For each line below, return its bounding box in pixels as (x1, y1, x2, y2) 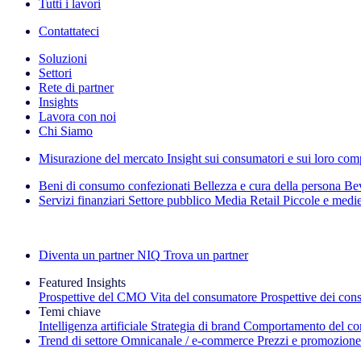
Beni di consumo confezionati (39, 179, 190, 193)
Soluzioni (39, 52, 87, 65)
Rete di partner (39, 81, 114, 94)
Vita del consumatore (150, 290, 257, 304)
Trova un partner (164, 248, 248, 262)
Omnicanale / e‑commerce (121, 334, 254, 347)
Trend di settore (39, 334, 118, 347)
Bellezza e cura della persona (193, 179, 341, 193)
